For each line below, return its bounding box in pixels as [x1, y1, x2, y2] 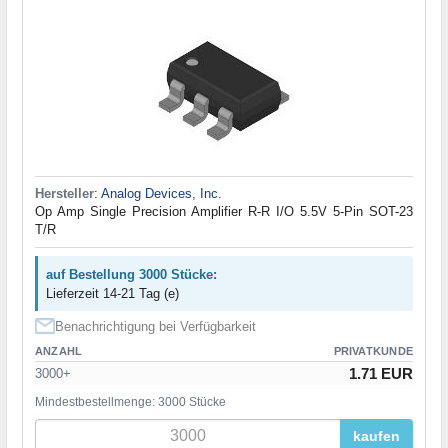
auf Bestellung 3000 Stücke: [46, 267, 217, 283]
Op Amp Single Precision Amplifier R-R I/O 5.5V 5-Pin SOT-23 [35, 204, 413, 220]
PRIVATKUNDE [333, 345, 413, 358]
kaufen [353, 428, 400, 445]
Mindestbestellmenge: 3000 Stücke [35, 395, 226, 410]
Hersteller [35, 186, 94, 202]
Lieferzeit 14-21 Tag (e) [46, 286, 179, 302]
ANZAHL [35, 345, 83, 358]
